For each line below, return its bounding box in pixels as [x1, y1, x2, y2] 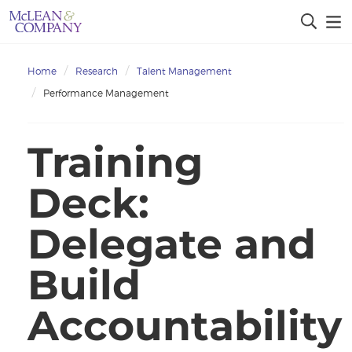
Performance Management [43, 87, 169, 99]
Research [75, 65, 118, 77]
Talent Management [137, 65, 232, 77]
